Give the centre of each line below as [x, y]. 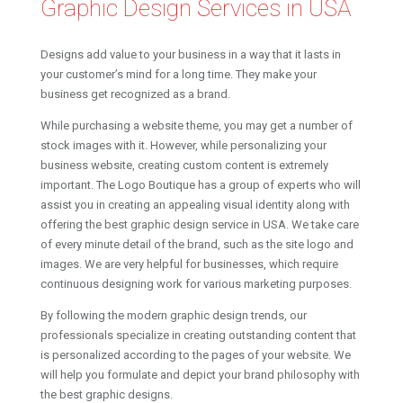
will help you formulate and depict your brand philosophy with [200, 374]
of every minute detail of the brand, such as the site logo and [197, 244]
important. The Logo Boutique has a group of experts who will [200, 184]
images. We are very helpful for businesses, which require [189, 264]
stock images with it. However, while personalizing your [183, 145]
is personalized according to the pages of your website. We [195, 354]
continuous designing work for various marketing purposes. [196, 283]
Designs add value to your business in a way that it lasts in [190, 54]
